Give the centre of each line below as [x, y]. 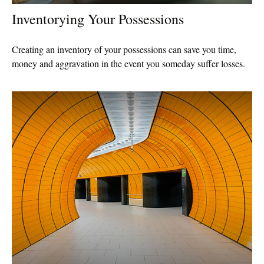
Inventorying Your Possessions [98, 19]
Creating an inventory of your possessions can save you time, [124, 49]
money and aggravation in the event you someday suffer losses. [128, 64]
